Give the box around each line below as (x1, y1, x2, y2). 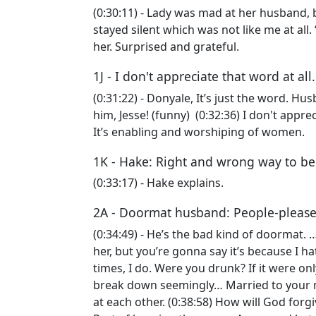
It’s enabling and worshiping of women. (93, 123, 308, 140)
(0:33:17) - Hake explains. (93, 175, 226, 190)
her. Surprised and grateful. (93, 39, 242, 54)
